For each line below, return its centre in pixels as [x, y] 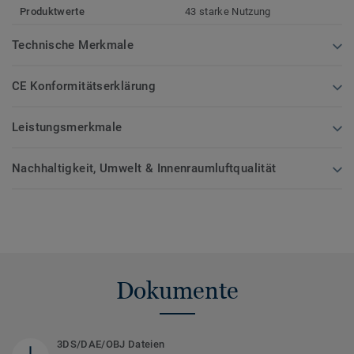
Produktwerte [52, 11]
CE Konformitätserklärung [84, 86]
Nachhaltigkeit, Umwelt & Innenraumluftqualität [144, 168]
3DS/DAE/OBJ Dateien [111, 344]
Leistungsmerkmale [67, 127]
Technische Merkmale [73, 45]
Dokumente [177, 290]
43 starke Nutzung [228, 11]
